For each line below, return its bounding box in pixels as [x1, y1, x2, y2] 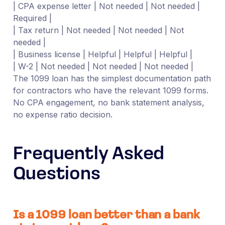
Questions [13, 165, 101, 184]
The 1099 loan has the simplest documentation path [13, 73, 211, 83]
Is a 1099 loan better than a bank [13, 209, 200, 221]
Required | [13, 13, 52, 23]
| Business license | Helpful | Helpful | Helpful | [13, 49, 192, 59]
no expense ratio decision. [13, 109, 113, 120]
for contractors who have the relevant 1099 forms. [13, 85, 208, 95]
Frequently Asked [13, 145, 165, 164]
